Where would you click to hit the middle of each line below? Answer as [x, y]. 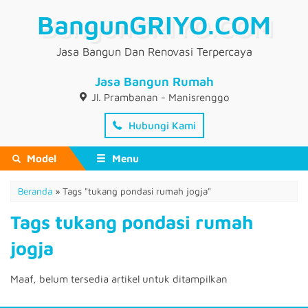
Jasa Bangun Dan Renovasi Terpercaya [154, 51]
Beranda [35, 191]
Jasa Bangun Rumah [154, 81]
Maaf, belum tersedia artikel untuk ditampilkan [119, 279]
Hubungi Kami [161, 125]
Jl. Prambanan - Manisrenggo [161, 97]
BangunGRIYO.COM [154, 25]
